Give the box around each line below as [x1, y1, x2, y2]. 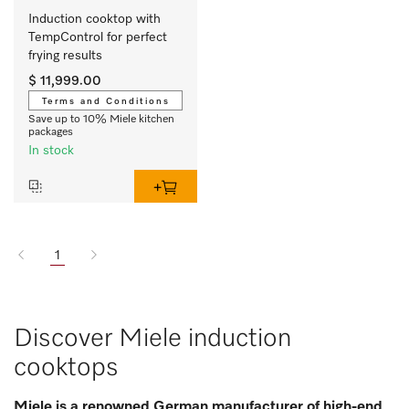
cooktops [14, 355, 119, 382]
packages [28, 127, 73, 139]
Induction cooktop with [28, 13, 161, 26]
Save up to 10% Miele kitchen [28, 114, 174, 126]
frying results [28, 49, 102, 63]
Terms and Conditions [41, 97, 170, 107]
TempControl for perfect [28, 31, 167, 45]
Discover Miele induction [14, 326, 291, 352]
